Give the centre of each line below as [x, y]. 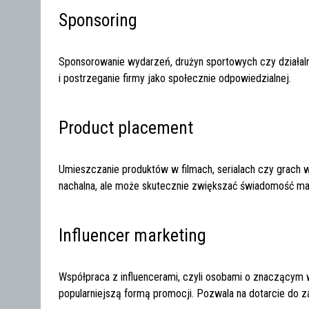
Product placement [126, 127]
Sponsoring [98, 20]
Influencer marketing [133, 235]
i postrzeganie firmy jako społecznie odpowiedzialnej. [175, 78]
